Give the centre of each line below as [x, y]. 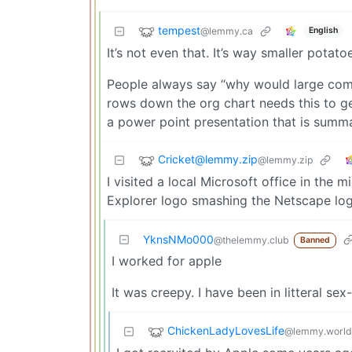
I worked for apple [167, 260]
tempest [179, 30]
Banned [315, 240]
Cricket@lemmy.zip [208, 159]
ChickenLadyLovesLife [226, 330]
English [323, 31]
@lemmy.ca [227, 31]
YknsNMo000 [178, 239]
